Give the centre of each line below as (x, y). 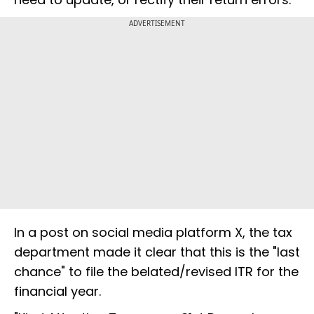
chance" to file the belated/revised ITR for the (156, 272)
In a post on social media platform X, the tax (153, 233)
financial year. (57, 292)
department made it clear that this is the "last (157, 252)
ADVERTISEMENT (157, 23)
